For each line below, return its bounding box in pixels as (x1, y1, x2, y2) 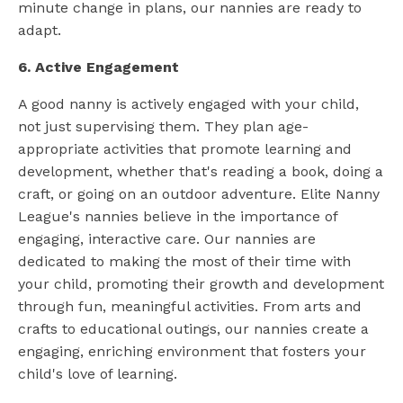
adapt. (18, 22, 61, 40)
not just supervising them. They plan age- (18, 118, 309, 136)
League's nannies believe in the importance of (18, 208, 337, 226)
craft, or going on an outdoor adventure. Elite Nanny (18, 185, 380, 203)
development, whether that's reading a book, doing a (18, 163, 383, 181)
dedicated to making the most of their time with (18, 253, 351, 271)
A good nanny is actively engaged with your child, (18, 95, 359, 113)
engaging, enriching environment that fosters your (18, 343, 366, 361)
